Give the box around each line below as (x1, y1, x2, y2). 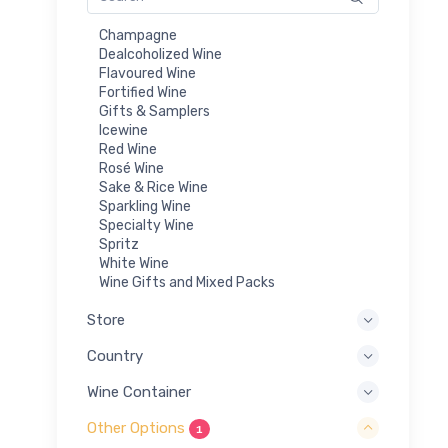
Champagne (99, 26, 177, 44)
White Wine (99, 254, 169, 272)
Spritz (99, 235, 139, 253)
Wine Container (87, 383, 191, 402)
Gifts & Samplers (99, 102, 210, 120)
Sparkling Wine (99, 197, 191, 215)
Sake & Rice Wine (99, 178, 208, 196)
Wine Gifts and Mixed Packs (99, 273, 275, 291)
